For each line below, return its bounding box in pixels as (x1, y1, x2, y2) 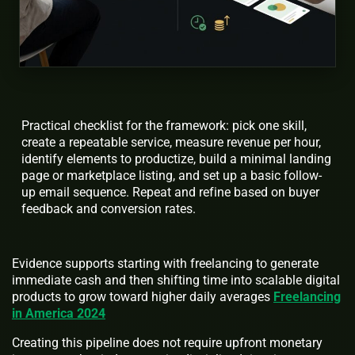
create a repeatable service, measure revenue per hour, (21, 135, 321, 151)
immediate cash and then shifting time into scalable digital (12, 273, 340, 288)
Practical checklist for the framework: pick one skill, (21, 118, 307, 134)
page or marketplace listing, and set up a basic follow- (21, 168, 322, 184)
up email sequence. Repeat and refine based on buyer (21, 185, 319, 200)
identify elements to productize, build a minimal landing (21, 151, 331, 167)
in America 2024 (12, 306, 105, 322)
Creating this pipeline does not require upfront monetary (12, 335, 323, 351)
